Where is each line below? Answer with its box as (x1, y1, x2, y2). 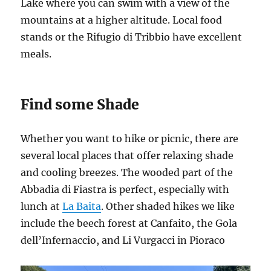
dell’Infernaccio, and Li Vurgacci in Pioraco (21, 234, 226, 247)
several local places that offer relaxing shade (21, 149, 234, 162)
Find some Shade (21, 96, 140, 114)
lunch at (21, 200, 63, 213)
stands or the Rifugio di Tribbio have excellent (21, 31, 243, 44)
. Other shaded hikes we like (101, 200, 235, 213)
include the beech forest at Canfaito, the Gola (21, 217, 238, 230)
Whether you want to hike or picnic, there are (21, 132, 239, 145)
